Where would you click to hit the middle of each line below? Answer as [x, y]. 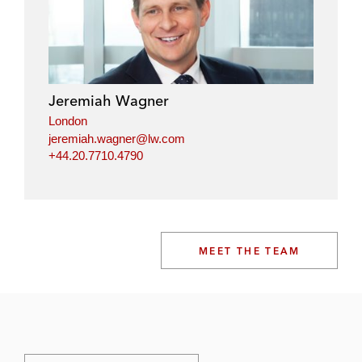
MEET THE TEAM [249, 251]
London [68, 121]
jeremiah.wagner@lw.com [117, 138]
